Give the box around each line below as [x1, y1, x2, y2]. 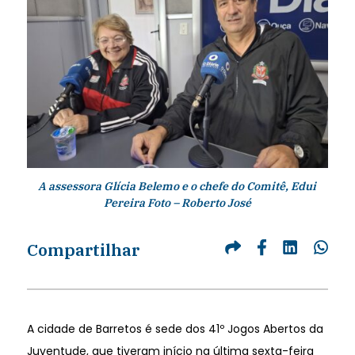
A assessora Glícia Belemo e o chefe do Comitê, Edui [38, 178, 317, 193]
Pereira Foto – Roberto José [103, 195, 251, 210]
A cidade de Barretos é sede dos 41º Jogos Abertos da [26, 320, 323, 337]
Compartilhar [26, 238, 139, 261]
